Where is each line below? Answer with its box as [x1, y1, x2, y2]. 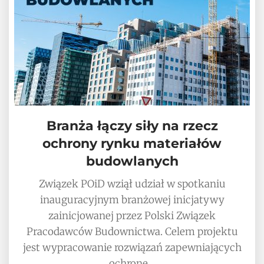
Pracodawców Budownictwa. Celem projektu [26, 225, 238, 239]
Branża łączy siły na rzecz [46, 118, 218, 134]
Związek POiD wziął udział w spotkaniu [38, 177, 226, 191]
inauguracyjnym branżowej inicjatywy [39, 193, 225, 207]
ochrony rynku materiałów [42, 136, 222, 152]
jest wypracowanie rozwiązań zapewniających [22, 241, 242, 255]
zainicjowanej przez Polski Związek [48, 209, 216, 223]
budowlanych [85, 153, 179, 170]
